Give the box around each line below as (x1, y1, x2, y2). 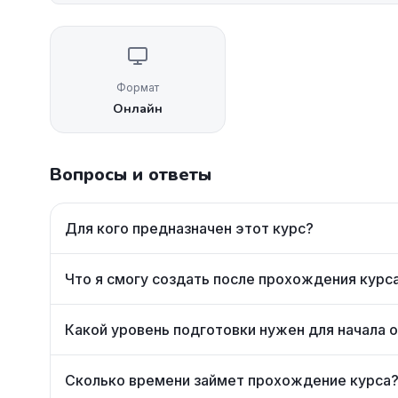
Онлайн (113, 100, 163, 117)
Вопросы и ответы (50, 163, 211, 187)
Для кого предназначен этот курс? (65, 219, 314, 237)
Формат (116, 81, 159, 94)
